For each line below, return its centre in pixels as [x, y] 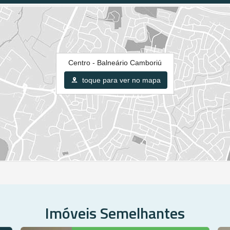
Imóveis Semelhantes [115, 213]
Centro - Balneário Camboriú [115, 62]
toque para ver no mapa [120, 80]
